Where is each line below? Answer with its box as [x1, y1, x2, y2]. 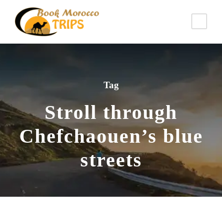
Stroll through [45, 101, 177, 123]
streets [80, 148, 142, 171]
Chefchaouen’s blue [19, 124, 203, 147]
